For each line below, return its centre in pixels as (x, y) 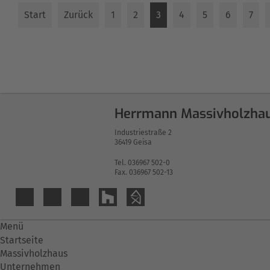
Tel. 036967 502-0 (142, 163)
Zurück (78, 15)
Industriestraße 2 (143, 133)
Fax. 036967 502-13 (144, 173)
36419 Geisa (133, 143)
